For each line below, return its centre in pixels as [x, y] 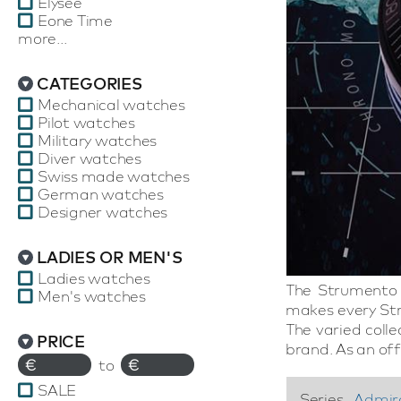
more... [43, 38]
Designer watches [102, 212]
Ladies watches [94, 278]
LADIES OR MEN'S [110, 257]
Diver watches [90, 158]
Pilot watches [86, 122]
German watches [101, 194]
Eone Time [75, 20]
